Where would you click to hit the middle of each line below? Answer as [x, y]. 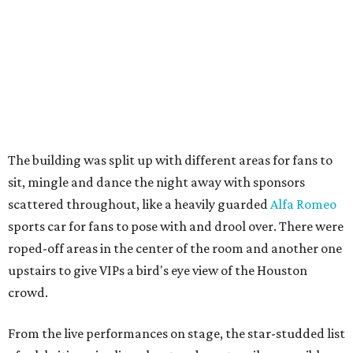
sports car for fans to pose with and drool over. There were [176, 227]
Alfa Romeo [303, 204]
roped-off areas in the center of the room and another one [175, 249]
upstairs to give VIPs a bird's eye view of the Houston [158, 271]
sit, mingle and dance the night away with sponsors [156, 182]
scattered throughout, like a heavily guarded [139, 204]
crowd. [28, 293]
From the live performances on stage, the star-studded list [176, 334]
